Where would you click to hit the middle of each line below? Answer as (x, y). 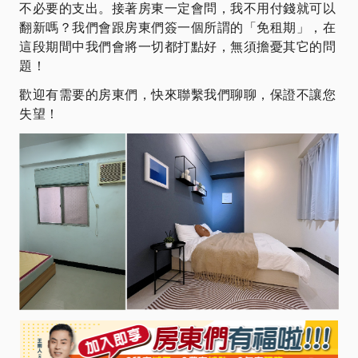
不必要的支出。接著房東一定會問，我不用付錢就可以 (177, 8)
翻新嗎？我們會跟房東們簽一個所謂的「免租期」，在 (177, 28)
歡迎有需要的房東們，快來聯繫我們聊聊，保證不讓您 (177, 95)
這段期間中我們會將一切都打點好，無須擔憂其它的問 (177, 47)
